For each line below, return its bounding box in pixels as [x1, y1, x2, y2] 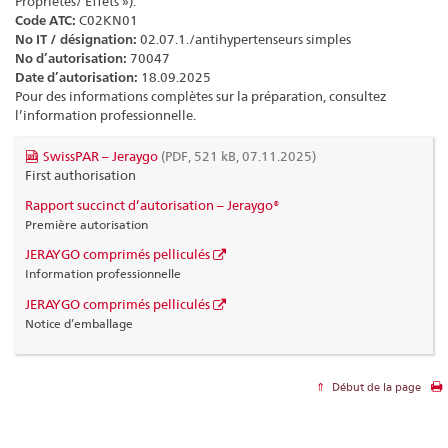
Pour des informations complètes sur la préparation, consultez [15, 88, 387, 105]
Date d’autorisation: [15, 69, 138, 87]
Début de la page [329, 379, 421, 394]
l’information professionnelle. [15, 107, 196, 124]
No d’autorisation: [15, 50, 127, 68]
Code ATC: [15, 12, 76, 30]
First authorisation [25, 166, 136, 183]
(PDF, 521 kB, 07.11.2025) [158, 147, 316, 164]
